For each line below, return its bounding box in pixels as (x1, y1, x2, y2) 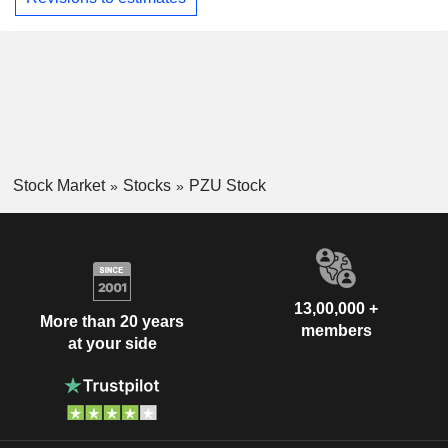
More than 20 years (40, 312, 184, 330)
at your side (67, 334, 157, 352)
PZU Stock (188, 176, 266, 194)
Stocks (122, 176, 171, 194)
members (300, 322, 372, 340)
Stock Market (12, 176, 105, 194)
